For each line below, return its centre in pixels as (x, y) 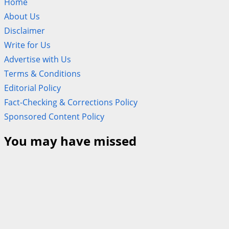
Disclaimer (25, 30)
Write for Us (27, 45)
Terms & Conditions (42, 73)
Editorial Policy (32, 88)
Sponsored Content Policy (54, 116)
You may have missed (70, 141)
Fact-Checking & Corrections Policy (71, 102)
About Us (22, 16)
